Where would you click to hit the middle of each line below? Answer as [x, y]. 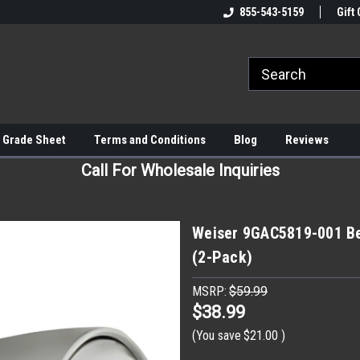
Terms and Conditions [150, 140]
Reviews [307, 140]
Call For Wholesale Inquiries [180, 170]
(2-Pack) [222, 257]
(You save [217, 335]
